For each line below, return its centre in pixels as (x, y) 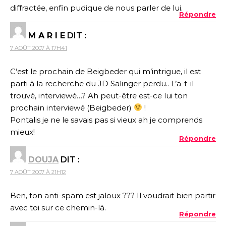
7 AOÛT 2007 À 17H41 (39, 48)
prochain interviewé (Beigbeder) (72, 107)
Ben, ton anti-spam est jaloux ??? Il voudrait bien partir (113, 195)
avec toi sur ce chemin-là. (58, 207)
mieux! (22, 132)
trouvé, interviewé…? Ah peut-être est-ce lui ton (99, 95)
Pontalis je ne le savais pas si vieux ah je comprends (106, 120)
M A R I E (47, 35)
